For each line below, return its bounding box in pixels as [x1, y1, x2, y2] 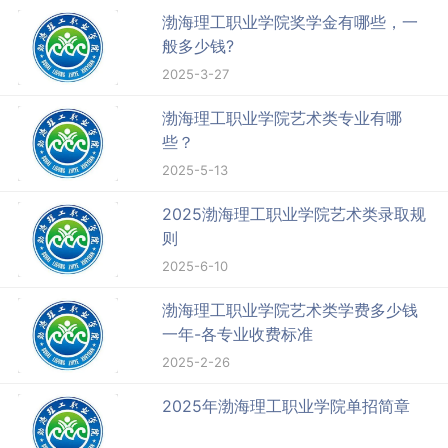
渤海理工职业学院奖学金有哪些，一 [162, 12, 419, 33]
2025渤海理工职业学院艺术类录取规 [162, 204, 427, 225]
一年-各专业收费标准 [162, 324, 314, 345]
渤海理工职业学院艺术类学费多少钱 [162, 300, 419, 321]
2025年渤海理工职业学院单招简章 [162, 396, 411, 417]
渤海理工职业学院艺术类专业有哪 [162, 108, 403, 129]
